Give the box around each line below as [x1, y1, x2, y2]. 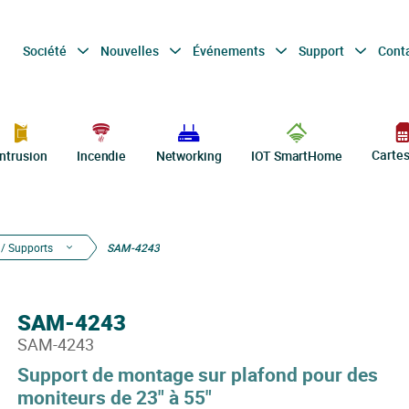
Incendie [76, 147, 127, 164]
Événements [192, 41, 267, 59]
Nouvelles [100, 41, 162, 59]
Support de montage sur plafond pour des [16, 362, 378, 387]
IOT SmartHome [251, 147, 342, 164]
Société [22, 41, 69, 59]
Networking [155, 147, 222, 164]
